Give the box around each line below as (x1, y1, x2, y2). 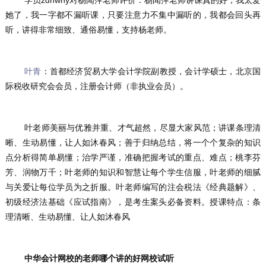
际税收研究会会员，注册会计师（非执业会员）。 (5, 81, 188, 91)
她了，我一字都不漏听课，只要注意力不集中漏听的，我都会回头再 (5, 9, 261, 20)
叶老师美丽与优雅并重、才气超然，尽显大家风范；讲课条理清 (5, 122, 25, 132)
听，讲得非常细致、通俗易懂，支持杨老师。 (5, 24, 172, 34)
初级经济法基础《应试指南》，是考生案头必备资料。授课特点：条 (5, 197, 261, 207)
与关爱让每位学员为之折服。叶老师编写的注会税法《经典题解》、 (5, 182, 261, 192)
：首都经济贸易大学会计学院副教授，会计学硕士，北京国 (41, 66, 261, 76)
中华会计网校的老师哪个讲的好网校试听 (24, 253, 174, 263)
